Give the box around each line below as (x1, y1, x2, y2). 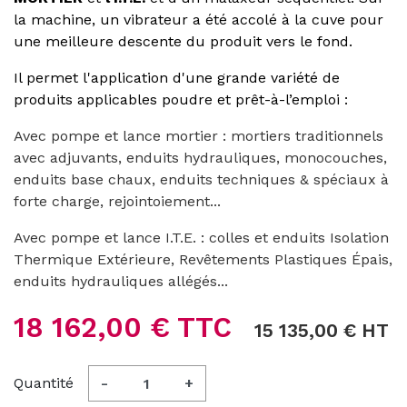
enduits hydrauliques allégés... (14, 273, 228, 290)
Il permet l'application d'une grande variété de (14, 69, 340, 86)
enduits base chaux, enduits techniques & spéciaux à (14, 171, 389, 188)
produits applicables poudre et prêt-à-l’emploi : (14, 91, 352, 108)
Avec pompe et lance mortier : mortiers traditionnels (14, 127, 383, 144)
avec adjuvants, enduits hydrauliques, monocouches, (14, 149, 387, 166)
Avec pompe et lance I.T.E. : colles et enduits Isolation (14, 229, 389, 246)
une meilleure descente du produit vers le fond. (14, 33, 352, 50)
